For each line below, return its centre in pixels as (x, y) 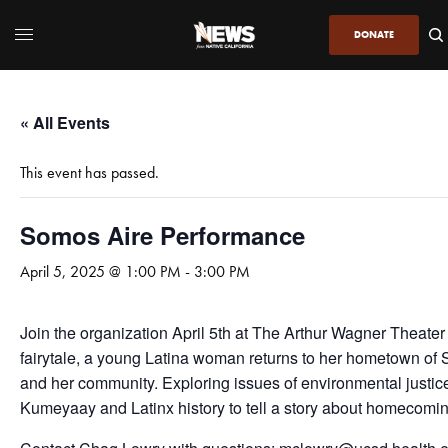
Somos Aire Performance (162, 234)
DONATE (373, 34)
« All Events (65, 122)
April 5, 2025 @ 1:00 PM (100, 271)
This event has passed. (89, 172)
